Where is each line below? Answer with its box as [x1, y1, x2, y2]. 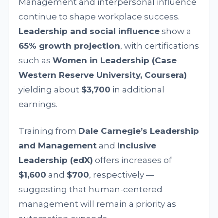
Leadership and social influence [18, 26, 160, 36]
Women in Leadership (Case [53, 55, 177, 65]
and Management [18, 141, 97, 150]
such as [18, 55, 53, 65]
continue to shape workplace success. [18, 12, 180, 21]
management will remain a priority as [18, 199, 177, 209]
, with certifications [120, 41, 200, 51]
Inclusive [117, 141, 157, 150]
